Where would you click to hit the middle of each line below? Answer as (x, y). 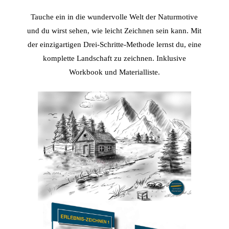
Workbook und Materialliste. (114, 72)
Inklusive (171, 58)
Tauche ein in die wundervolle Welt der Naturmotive (114, 16)
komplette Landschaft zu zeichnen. (99, 58)
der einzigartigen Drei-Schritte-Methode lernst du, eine (114, 44)
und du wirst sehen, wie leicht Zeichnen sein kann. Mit (114, 30)
